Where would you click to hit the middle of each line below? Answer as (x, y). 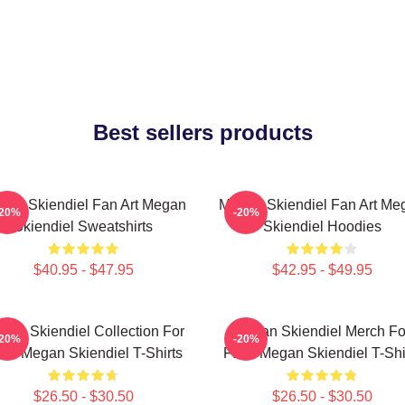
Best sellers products (202, 132)
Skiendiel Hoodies (322, 226)
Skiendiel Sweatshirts (83, 226)
